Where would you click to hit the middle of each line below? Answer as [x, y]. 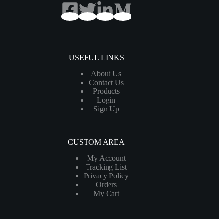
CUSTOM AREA [97, 142]
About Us [106, 74]
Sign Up [106, 109]
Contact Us [106, 83]
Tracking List [106, 167]
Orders [106, 185]
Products [106, 91]
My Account [106, 158]
